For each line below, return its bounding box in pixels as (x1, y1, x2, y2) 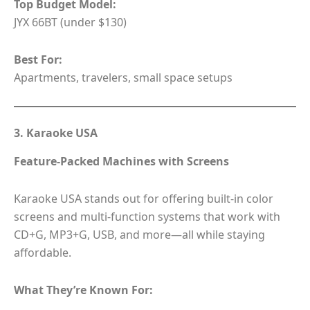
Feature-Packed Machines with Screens (14, 153, 229, 169)
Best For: (14, 52, 62, 68)
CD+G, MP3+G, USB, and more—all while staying (14, 226, 265, 242)
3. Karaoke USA (14, 125, 98, 141)
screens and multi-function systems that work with (14, 208, 280, 224)
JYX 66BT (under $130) (14, 15, 127, 30)
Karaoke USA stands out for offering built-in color (14, 190, 273, 206)
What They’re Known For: (14, 282, 153, 298)
